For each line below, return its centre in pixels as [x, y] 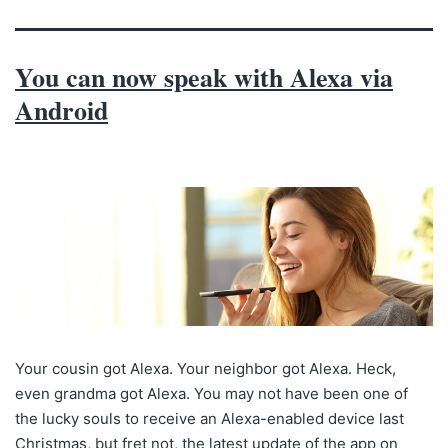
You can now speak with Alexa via [204, 77]
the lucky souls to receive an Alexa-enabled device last [209, 419]
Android [61, 110]
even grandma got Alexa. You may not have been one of [211, 394]
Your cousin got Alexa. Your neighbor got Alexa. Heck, [205, 369]
